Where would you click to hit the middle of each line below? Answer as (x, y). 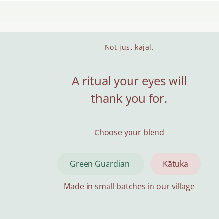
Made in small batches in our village (129, 186)
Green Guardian (101, 164)
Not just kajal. (129, 47)
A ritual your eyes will (129, 80)
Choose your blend (129, 132)
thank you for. (129, 98)
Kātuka (175, 164)
